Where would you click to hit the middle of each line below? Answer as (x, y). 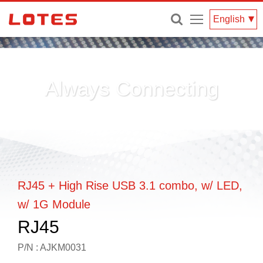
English (229, 19)
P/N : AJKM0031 (52, 247)
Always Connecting (131, 88)
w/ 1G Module (54, 204)
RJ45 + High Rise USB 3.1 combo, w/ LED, (130, 186)
